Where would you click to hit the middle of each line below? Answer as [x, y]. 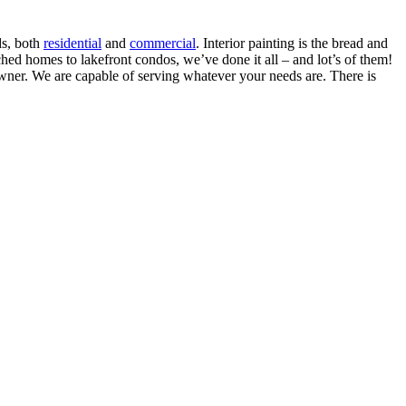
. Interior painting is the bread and [292, 43]
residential [72, 43]
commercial [163, 43]
